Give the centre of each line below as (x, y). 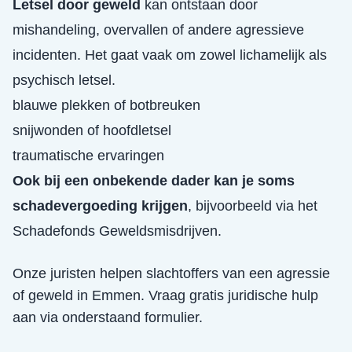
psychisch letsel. (64, 80)
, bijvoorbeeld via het (253, 206)
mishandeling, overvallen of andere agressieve (158, 30)
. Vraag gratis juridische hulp (229, 295)
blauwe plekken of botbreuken (106, 105)
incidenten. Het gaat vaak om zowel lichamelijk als (170, 55)
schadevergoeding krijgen (100, 206)
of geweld (43, 295)
